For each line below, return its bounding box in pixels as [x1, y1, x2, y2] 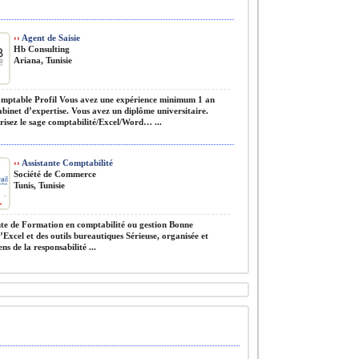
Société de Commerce [14, 169, 96, 179]
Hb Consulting [14, 44, 70, 54]
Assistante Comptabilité [20, 158, 113, 167]
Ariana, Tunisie [14, 55, 72, 65]
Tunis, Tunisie [14, 180, 65, 190]
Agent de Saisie [20, 33, 80, 42]
